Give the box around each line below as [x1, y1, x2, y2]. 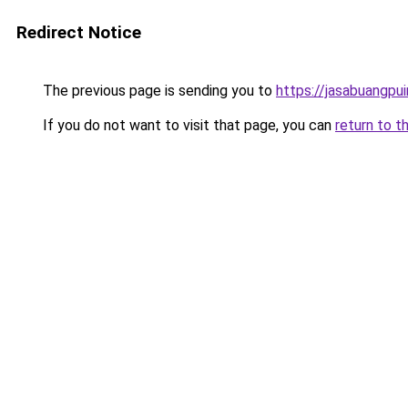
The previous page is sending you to [39, 82, 276, 99]
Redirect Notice [16, 22, 141, 43]
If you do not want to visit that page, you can [39, 117, 335, 134]
